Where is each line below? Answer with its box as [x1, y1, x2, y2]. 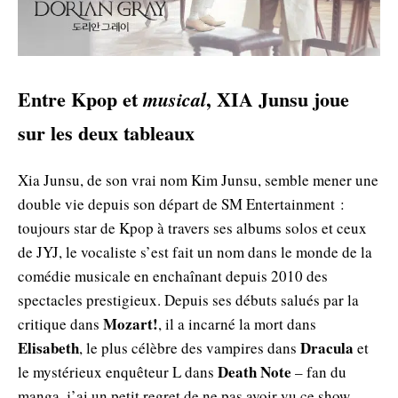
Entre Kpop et [18, 84, 143, 115]
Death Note [218, 361, 291, 384]
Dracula [300, 337, 354, 360]
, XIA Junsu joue [206, 84, 349, 115]
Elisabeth [18, 337, 79, 360]
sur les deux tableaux [18, 118, 195, 148]
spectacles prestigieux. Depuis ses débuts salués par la [18, 290, 359, 311]
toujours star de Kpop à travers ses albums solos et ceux [18, 218, 367, 239]
